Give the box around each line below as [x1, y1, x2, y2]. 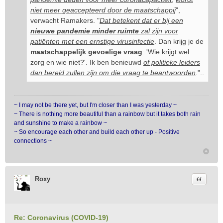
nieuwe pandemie [30, 27, 90, 35]
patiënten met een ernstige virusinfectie [30, 37, 154, 45]
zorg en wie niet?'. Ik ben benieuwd [30, 58, 143, 66]
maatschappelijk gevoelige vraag [30, 48, 142, 56]
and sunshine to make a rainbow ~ [14, 119, 107, 126]
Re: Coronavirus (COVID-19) [14, 214, 109, 222]
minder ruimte [92, 27, 139, 35]
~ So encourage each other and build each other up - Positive [14, 128, 180, 135]
